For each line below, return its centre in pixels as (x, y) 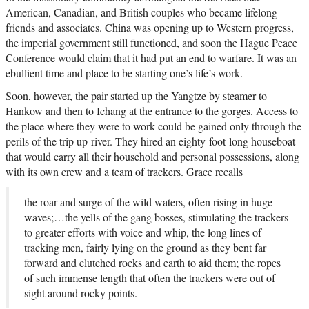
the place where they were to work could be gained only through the (153, 126)
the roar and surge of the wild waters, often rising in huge (148, 201)
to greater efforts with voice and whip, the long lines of (143, 232)
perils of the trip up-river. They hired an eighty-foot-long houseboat (150, 141)
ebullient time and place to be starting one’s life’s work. (124, 72)
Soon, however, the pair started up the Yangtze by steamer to (136, 95)
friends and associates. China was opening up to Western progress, (150, 27)
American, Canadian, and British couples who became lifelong (141, 12)
